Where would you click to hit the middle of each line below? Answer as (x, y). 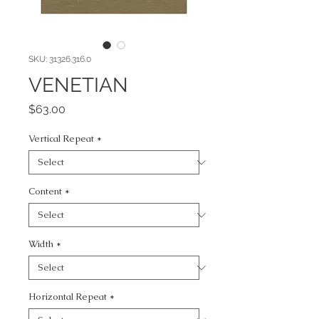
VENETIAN (78, 85)
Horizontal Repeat (68, 297)
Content (45, 191)
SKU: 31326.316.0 (60, 59)
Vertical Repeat (61, 138)
